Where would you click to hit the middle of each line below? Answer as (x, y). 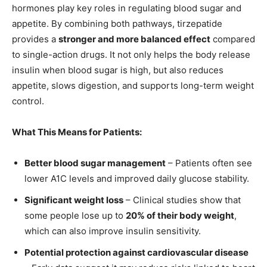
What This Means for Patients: (77, 132)
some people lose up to (75, 215)
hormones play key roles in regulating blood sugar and (127, 8)
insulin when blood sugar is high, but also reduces (118, 70)
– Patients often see (209, 163)
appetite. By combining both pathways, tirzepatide (117, 23)
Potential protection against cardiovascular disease (136, 252)
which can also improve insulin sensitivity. (113, 231)
